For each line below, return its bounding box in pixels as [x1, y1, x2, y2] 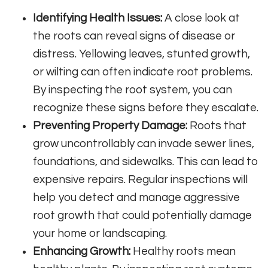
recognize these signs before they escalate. [33, 101, 258, 114]
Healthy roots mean [130, 245, 236, 257]
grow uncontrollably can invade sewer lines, [33, 137, 254, 150]
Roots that [187, 119, 246, 132]
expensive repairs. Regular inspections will [33, 173, 248, 185]
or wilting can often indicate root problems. [33, 65, 252, 78]
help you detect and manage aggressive [33, 191, 240, 203]
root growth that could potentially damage [33, 209, 252, 221]
